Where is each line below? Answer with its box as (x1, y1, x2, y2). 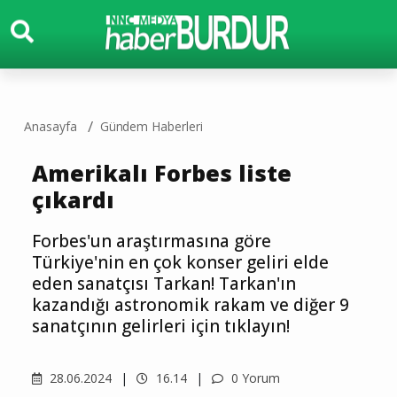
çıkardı (32, 184, 114, 214)
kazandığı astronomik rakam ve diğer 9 (32, 293, 349, 316)
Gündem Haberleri (99, 118, 203, 135)
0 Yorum (228, 370, 280, 386)
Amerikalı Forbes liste (32, 158, 292, 188)
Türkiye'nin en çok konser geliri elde (32, 251, 329, 274)
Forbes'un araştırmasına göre (32, 230, 271, 253)
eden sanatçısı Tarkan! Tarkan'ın (32, 272, 296, 295)
